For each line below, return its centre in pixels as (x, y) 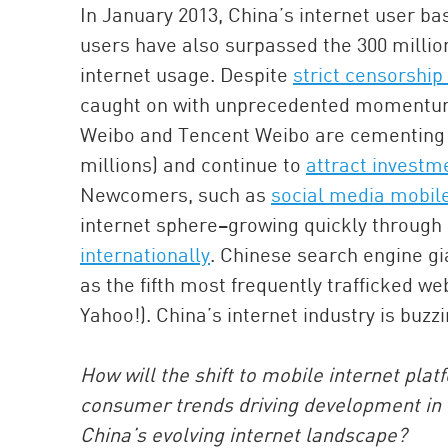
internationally (145, 254)
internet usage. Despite (186, 74)
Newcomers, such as (175, 194)
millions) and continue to (193, 164)
